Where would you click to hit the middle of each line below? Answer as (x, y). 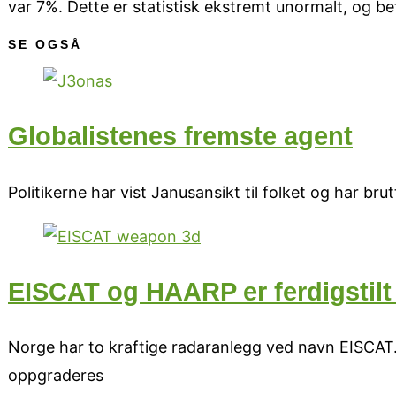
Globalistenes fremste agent (180, 137)
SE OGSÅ (45, 45)
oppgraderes (56, 376)
